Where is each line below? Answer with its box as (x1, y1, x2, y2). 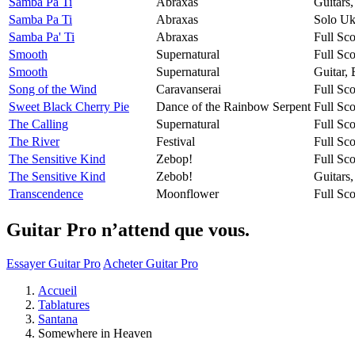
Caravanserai (156, 82, 221, 96)
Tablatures (38, 297, 90, 311)
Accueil (38, 283, 77, 297)
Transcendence (9, 186, 83, 200)
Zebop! (156, 151, 193, 166)
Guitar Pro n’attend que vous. (6, 219, 250, 240)
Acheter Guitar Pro (103, 256, 198, 270)
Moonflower (156, 186, 219, 200)
